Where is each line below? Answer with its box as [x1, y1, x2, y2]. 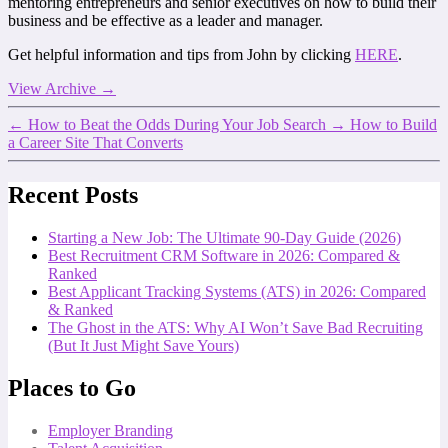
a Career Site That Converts [8, 134, 183, 152]
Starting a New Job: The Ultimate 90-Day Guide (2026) [48, 229, 401, 247]
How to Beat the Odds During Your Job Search [28, 116, 326, 134]
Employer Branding [48, 421, 173, 439]
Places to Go [8, 375, 136, 402]
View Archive [8, 80, 100, 98]
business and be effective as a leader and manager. [8, 12, 323, 30]
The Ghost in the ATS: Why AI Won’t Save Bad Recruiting [48, 319, 423, 337]
